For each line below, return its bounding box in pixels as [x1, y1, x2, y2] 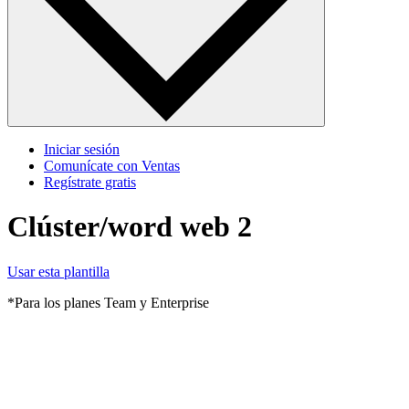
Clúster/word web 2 [7, 210, 252, 244]
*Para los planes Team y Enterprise [7, 294, 209, 310]
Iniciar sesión [44, 141, 120, 157]
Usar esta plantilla [7, 263, 110, 279]
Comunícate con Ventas [44, 157, 180, 173]
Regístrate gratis [44, 173, 136, 190]
